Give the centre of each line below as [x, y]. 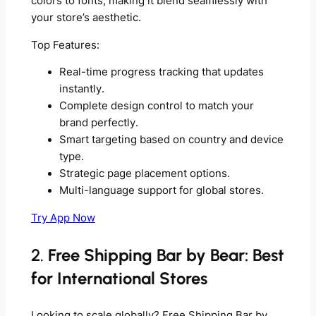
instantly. [81, 89]
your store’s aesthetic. [86, 18]
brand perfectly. [98, 123]
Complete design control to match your [156, 106]
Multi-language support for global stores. [161, 191]
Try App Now [63, 218]
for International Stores [119, 278]
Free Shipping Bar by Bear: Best [166, 255]
